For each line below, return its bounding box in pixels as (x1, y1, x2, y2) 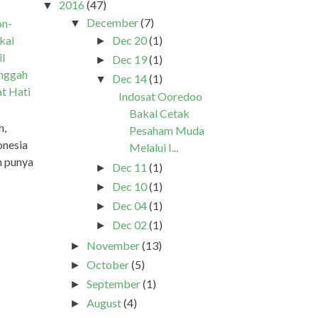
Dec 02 (111, 217, 147, 231)
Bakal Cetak (128, 106, 190, 120)
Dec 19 (111, 52, 147, 66)
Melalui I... (128, 140, 178, 154)
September (87, 276, 141, 290)
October (87, 257, 130, 271)
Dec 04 (111, 198, 147, 212)
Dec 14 (111, 71, 147, 85)
